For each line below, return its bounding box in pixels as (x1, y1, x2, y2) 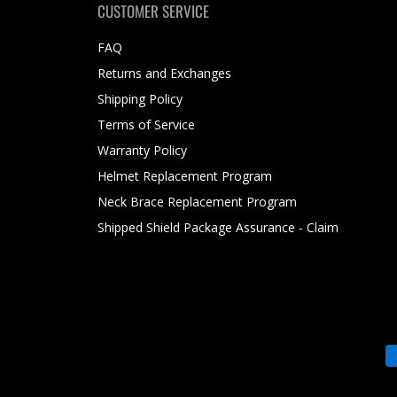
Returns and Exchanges (97, 65, 231, 82)
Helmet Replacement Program (97, 167, 272, 185)
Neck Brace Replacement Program (97, 193, 297, 211)
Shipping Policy (97, 90, 183, 108)
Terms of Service (97, 116, 195, 134)
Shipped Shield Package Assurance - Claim (97, 219, 339, 237)
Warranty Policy (97, 142, 187, 160)
